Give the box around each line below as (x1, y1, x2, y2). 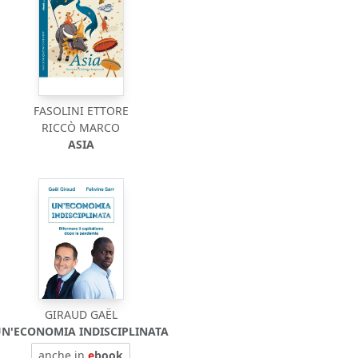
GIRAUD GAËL (44, 307, 117, 322)
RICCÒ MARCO (42, 120, 121, 135)
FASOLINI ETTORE (33, 103, 129, 118)
